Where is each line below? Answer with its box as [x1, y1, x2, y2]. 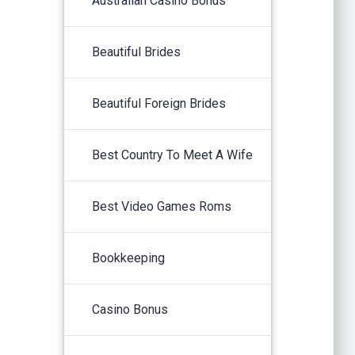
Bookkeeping [92, 250, 166, 265]
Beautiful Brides [92, 44, 181, 59]
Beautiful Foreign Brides [92, 95, 227, 111]
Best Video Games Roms [92, 198, 232, 214]
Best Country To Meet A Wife [92, 147, 254, 162]
